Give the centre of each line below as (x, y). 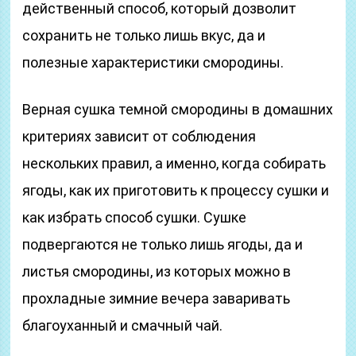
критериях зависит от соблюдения (139, 136)
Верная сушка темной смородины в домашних (178, 109)
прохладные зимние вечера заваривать (157, 298)
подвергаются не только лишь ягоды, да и (163, 244)
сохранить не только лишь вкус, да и (144, 35)
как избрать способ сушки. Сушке (135, 217)
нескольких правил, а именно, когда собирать (174, 163)
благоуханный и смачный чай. (123, 325)
